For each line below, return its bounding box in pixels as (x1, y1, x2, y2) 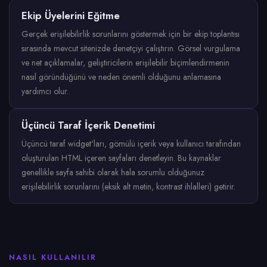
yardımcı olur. (21, 85, 69, 97)
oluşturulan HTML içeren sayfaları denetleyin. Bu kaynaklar (21, 152, 221, 164)
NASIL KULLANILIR (9, 252, 97, 263)
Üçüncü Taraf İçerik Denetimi (21, 118, 155, 132)
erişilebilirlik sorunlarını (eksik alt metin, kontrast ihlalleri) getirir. (21, 181, 235, 193)
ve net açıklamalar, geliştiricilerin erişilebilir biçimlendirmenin (21, 57, 229, 69)
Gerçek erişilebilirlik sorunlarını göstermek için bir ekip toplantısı (21, 28, 240, 40)
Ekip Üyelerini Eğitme (21, 8, 120, 23)
